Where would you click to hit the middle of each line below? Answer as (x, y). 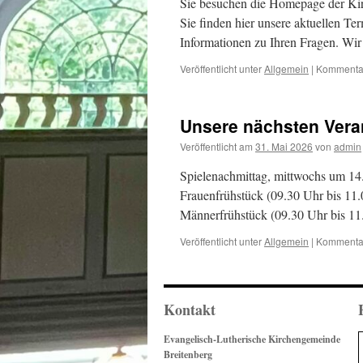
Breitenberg (188, 354)
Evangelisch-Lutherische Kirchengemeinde (252, 339)
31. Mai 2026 (284, 146)
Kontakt (190, 310)
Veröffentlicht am (216, 146)
